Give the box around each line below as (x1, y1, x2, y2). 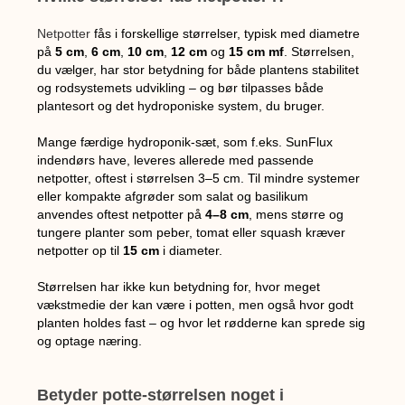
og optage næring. (37, 333, 143, 348)
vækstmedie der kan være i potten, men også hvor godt (37, 297, 354, 312)
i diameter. (159, 242, 223, 258)
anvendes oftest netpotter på (37, 206, 206, 221)
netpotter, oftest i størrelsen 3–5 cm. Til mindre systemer (37, 170, 361, 185)
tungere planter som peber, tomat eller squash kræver (37, 224, 346, 240)
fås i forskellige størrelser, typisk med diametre (90, 25, 361, 41)
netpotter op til (37, 242, 124, 258)
